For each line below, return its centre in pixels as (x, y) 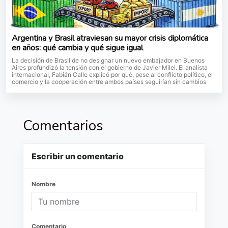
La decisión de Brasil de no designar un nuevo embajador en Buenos (108, 60)
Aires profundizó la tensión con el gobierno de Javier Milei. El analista (110, 67)
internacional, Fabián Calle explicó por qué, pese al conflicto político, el (112, 75)
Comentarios (63, 126)
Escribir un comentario (78, 156)
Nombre (44, 184)
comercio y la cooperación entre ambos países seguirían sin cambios (109, 82)
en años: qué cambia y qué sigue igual (77, 48)
